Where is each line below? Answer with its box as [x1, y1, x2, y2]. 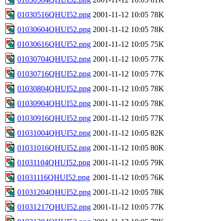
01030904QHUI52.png [17, 99, 91, 108]
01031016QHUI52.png [17, 143, 91, 152]
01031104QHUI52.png [17, 158, 90, 167]
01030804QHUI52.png [17, 84, 91, 93]
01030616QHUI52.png [17, 39, 91, 48]
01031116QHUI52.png [17, 173, 90, 182]
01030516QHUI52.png [17, 10, 91, 19]
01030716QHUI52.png [17, 69, 91, 78]
